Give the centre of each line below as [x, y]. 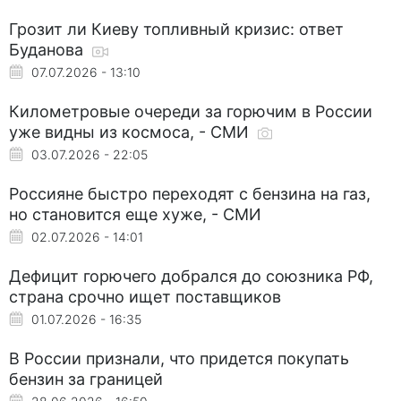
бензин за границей [86, 379]
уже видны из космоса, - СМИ [131, 132]
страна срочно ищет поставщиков [145, 296]
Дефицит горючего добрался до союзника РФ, [191, 276]
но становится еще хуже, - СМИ [135, 214]
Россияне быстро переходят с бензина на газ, [190, 193]
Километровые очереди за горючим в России [191, 111]
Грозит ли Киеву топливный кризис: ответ [176, 29]
